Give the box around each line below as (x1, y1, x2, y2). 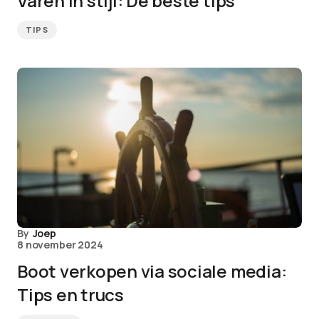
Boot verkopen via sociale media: (17, 259, 287, 283)
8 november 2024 (17, 238, 103, 251)
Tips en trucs (17, 283, 124, 306)
